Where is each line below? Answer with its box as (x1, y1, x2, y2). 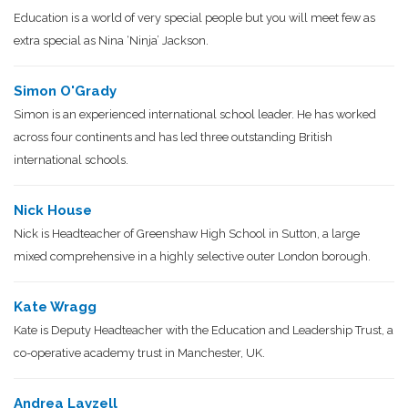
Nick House (14, 201, 92, 219)
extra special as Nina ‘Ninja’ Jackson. (14, 33, 209, 47)
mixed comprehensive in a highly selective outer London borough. (14, 249, 371, 263)
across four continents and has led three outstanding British (14, 129, 332, 144)
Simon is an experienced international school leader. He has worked (14, 107, 376, 121)
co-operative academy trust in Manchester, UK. (14, 345, 265, 360)
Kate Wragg (14, 298, 97, 315)
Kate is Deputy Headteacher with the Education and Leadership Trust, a (14, 322, 393, 337)
